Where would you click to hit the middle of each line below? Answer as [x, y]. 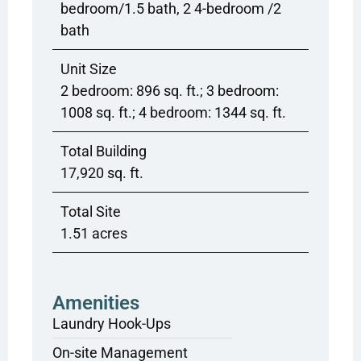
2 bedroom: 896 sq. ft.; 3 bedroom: [170, 91]
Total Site [91, 212]
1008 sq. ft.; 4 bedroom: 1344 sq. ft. [173, 113]
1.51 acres [94, 234]
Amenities [96, 303]
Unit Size [89, 69]
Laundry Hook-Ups [112, 324]
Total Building [104, 151]
